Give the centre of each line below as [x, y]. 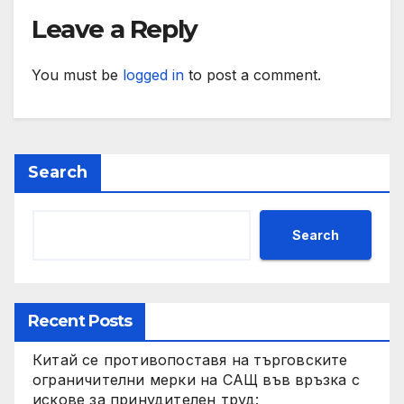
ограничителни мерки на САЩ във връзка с [196, 380]
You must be [77, 75]
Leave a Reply [115, 29]
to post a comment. [252, 75]
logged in [153, 75]
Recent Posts [80, 321]
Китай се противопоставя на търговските [190, 360]
